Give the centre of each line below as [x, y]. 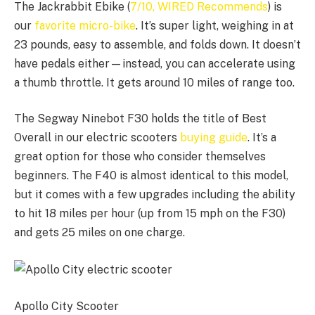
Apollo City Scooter [66, 306]
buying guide [214, 138]
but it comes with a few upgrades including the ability [155, 195]
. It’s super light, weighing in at [215, 25]
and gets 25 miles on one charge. [99, 233]
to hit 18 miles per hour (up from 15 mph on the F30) [150, 214]
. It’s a [262, 138]
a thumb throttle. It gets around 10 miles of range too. [154, 82]
